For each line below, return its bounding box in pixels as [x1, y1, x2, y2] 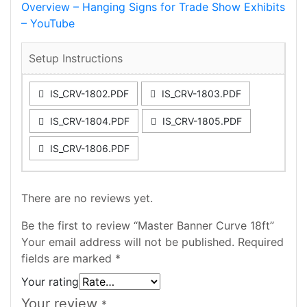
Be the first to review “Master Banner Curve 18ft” [21, 218, 274, 232]
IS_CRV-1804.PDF [47, 115, 130, 127]
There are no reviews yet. [21, 191, 153, 205]
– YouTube [21, 16, 75, 30]
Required [238, 234, 284, 249]
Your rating [21, 274, 79, 288]
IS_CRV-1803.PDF [159, 88, 241, 99]
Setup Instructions [29, 51, 123, 65]
